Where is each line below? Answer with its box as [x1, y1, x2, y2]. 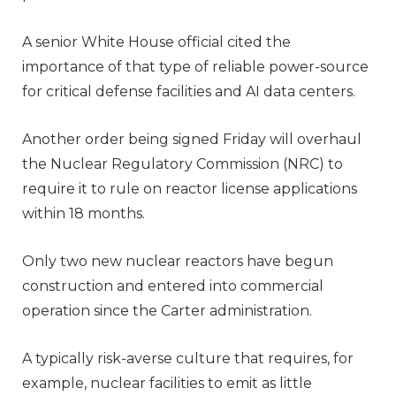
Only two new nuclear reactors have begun [22, 252, 333, 270]
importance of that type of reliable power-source [22, 57, 369, 75]
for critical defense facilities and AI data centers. [22, 82, 355, 100]
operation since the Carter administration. [22, 301, 312, 319]
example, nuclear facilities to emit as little [22, 374, 312, 392]
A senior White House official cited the [22, 33, 291, 50]
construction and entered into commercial [22, 277, 324, 294]
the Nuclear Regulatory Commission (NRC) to [22, 155, 343, 172]
